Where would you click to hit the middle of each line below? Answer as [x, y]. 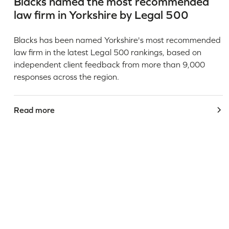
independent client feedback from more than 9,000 [109, 64]
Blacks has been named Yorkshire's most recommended [117, 40]
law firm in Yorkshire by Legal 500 [101, 15]
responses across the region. [66, 76]
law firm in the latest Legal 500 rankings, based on [107, 52]
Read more [34, 110]
